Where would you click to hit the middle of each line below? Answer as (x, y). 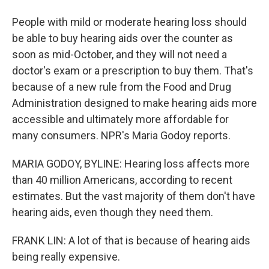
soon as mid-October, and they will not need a (119, 54)
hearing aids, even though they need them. (113, 212)
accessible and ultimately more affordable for (120, 119)
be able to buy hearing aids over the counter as (122, 38)
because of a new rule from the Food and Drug (122, 87)
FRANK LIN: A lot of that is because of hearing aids (131, 240)
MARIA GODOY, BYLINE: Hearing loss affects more (131, 164)
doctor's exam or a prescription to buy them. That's (133, 71)
